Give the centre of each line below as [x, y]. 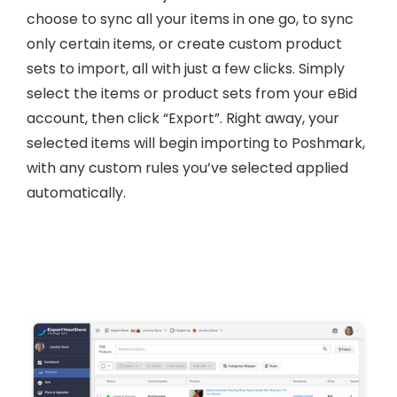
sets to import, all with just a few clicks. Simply [186, 69]
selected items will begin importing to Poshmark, [196, 144]
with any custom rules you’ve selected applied [187, 168]
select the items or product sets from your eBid [192, 94]
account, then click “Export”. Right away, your [183, 119]
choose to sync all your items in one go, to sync [190, 19]
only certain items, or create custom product [184, 44]
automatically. [76, 193]
